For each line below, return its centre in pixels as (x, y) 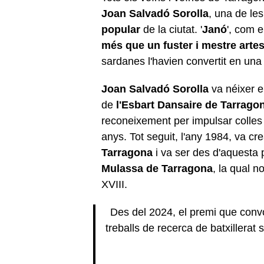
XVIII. (116, 184)
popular (121, 29)
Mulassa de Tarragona (157, 168)
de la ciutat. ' (171, 29)
